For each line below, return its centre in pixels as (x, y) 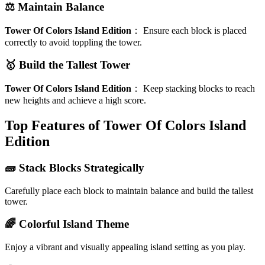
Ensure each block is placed (195, 30)
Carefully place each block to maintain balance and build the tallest (129, 190)
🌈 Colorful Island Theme (67, 224)
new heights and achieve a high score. (75, 101)
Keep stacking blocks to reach (199, 89)
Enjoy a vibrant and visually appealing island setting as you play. (125, 247)
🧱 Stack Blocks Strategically (75, 167)
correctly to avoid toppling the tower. (73, 42)
